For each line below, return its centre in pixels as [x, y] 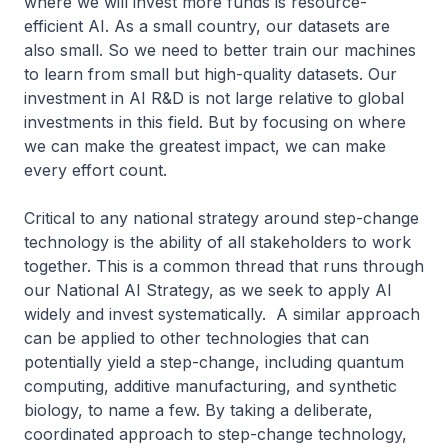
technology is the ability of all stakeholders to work [217, 242]
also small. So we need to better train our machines [220, 50]
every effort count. [98, 170]
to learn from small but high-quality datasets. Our [210, 74]
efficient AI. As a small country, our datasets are [207, 26]
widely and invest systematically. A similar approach [222, 314]
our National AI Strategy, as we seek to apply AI [208, 290]
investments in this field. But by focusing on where [215, 122]
